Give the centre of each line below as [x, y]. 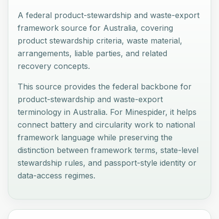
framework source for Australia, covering [96, 28]
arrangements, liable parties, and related [93, 53]
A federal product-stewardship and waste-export [109, 15]
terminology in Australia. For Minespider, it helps [107, 112]
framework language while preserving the [95, 137]
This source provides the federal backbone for [105, 86]
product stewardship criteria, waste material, [100, 40]
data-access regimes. [57, 175]
